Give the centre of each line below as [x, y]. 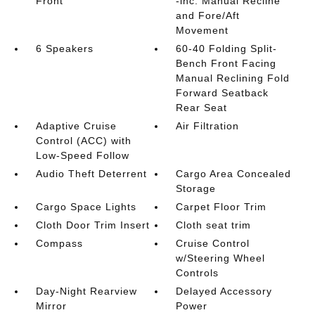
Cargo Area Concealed [234, 173]
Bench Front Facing [226, 63]
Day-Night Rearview [86, 291]
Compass [59, 243]
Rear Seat [202, 107]
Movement [202, 30]
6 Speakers [64, 48]
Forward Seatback [223, 92]
